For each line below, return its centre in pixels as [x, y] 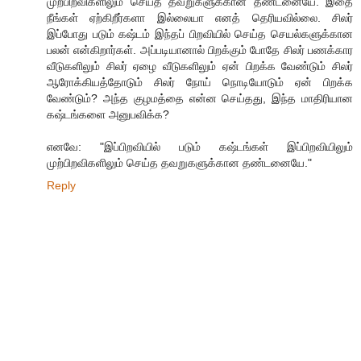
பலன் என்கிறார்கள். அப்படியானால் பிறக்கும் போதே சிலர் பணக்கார [200, 50]
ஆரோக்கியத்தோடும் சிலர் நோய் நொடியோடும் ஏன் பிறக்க [200, 83]
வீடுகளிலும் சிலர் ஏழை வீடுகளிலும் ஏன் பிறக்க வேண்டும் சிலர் [200, 66]
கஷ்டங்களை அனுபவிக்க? [108, 115]
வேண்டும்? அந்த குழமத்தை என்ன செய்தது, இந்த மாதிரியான [200, 99]
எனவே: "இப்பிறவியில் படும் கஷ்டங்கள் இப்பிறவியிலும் [200, 147]
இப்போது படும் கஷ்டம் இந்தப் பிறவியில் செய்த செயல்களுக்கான [200, 34]
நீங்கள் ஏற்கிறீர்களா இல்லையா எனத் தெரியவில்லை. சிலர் [200, 18]
